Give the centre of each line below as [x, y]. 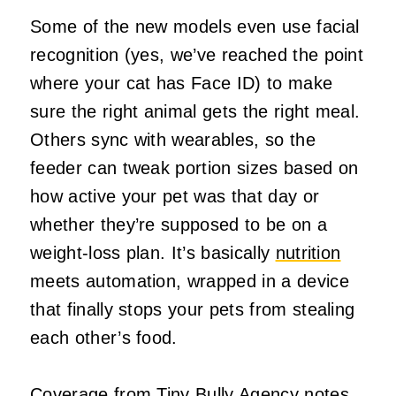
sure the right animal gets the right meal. [195, 112]
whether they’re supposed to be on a [179, 225]
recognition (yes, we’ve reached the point [197, 55]
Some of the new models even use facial [195, 27]
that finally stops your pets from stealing [193, 310]
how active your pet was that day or [175, 197]
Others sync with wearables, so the [173, 140]
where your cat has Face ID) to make [182, 84]
